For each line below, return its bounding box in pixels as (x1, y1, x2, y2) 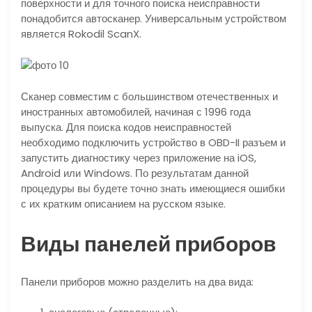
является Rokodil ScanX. (21, 26, 141, 41)
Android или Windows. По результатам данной (21, 165, 249, 180)
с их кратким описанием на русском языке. (21, 196, 226, 211)
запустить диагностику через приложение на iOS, (21, 150, 256, 165)
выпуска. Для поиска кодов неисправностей (21, 119, 231, 134)
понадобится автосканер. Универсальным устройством (21, 10, 286, 26)
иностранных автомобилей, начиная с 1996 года (21, 104, 251, 119)
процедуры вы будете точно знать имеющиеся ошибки (21, 180, 285, 196)
